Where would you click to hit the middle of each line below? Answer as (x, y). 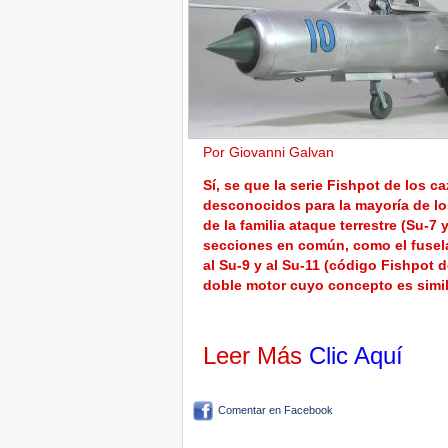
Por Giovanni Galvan (272, 152)
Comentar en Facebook (275, 410)
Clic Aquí (356, 355)
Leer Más (256, 355)
